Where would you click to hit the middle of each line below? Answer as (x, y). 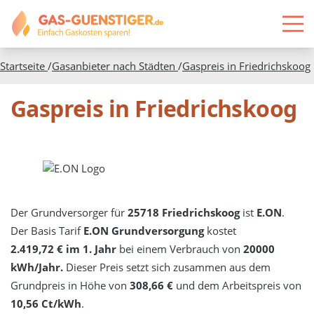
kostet (220, 230)
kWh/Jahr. (37, 267)
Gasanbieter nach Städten (115, 66)
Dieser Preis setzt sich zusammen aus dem (167, 267)
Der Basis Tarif (47, 230)
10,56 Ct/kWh (46, 303)
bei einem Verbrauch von (180, 248)
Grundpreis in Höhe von (70, 285)
